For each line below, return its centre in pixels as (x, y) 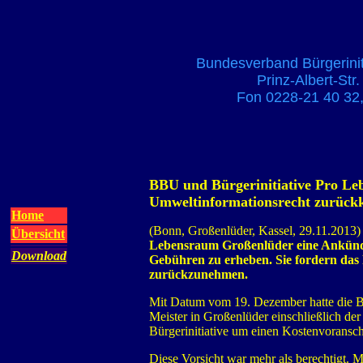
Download (39, 256)
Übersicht (38, 234)
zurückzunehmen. (199, 274)
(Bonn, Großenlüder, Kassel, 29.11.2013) (255, 231)
